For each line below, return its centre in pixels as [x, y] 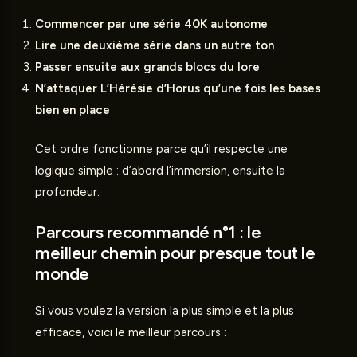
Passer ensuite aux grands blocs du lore [147, 67]
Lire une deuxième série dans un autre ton [155, 45]
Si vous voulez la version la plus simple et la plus [165, 311]
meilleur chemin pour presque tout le [175, 253]
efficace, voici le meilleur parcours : [131, 333]
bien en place [73, 110]
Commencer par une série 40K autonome [151, 24]
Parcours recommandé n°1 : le [148, 233]
